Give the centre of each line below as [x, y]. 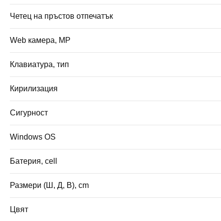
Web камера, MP [40, 40]
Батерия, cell [34, 161]
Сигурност [29, 112]
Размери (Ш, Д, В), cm [49, 185]
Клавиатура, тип [39, 64]
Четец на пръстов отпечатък [61, 16]
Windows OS [33, 137]
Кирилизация [34, 88]
